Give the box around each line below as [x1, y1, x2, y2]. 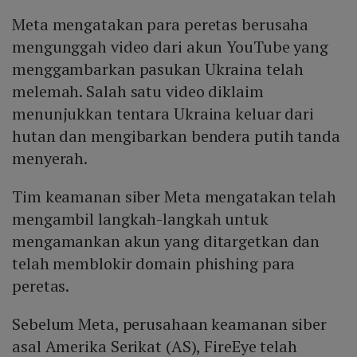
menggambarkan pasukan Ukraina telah [12, 58, 304, 80]
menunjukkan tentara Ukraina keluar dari [12, 103, 315, 125]
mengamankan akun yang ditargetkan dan [12, 230, 320, 253]
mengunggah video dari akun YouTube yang [12, 36, 329, 58]
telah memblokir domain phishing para [12, 253, 296, 275]
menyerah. [12, 147, 88, 170]
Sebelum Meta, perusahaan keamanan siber [12, 313, 328, 335]
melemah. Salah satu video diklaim [12, 80, 264, 103]
